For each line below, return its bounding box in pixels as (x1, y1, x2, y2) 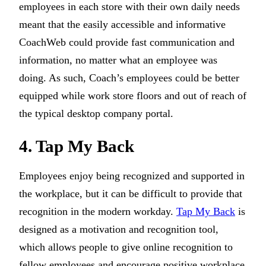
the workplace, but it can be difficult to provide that (19, 188, 242, 200)
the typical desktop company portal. (19, 107, 173, 120)
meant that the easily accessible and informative (19, 18, 226, 31)
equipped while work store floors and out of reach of (19, 90, 246, 102)
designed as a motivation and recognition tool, (19, 223, 218, 236)
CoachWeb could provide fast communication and (19, 36, 235, 49)
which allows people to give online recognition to (19, 241, 233, 254)
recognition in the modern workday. (19, 205, 176, 218)
